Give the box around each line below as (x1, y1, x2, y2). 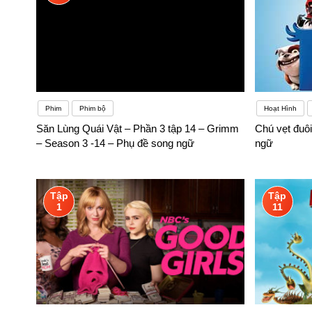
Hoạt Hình (263, 104, 297, 113)
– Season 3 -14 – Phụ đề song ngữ (36, 137, 194, 150)
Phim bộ (79, 104, 106, 113)
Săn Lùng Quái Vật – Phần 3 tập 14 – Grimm (36, 123, 239, 135)
